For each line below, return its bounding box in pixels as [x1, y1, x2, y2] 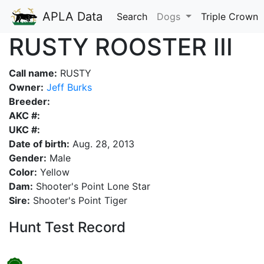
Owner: [9, 81, 44, 93]
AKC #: [9, 110, 40, 121]
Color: [9, 166, 37, 178]
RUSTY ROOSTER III [9, 32, 233, 61]
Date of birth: [9, 138, 70, 150]
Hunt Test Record [9, 219, 126, 236]
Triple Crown [200, 11, 258, 22]
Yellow [37, 166, 70, 178]
